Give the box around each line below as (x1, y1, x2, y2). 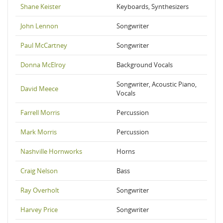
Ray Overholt (20, 186, 59, 195)
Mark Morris (20, 127, 57, 136)
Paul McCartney (20, 41, 67, 50)
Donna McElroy (20, 60, 66, 69)
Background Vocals (116, 60, 173, 69)
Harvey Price (20, 205, 58, 214)
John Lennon (20, 21, 58, 30)
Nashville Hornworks (20, 147, 82, 156)
